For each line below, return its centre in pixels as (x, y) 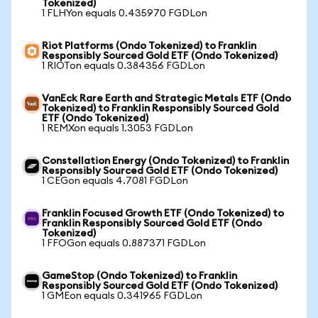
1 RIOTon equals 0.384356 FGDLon (124, 66)
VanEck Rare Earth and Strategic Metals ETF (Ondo (166, 99)
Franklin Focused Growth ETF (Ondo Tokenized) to (163, 214)
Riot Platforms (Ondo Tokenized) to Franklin (149, 46)
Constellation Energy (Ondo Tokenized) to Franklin (165, 161)
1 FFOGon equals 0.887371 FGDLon (124, 243)
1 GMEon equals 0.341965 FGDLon (122, 296)
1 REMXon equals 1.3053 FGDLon (117, 128)
